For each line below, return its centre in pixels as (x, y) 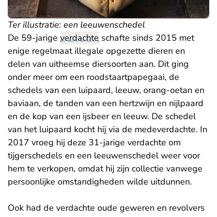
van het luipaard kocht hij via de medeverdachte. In (108, 130)
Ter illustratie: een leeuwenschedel (76, 25)
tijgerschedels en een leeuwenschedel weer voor (104, 156)
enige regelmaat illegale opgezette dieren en (96, 51)
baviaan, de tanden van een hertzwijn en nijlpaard (106, 103)
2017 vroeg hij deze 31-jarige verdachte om (94, 143)
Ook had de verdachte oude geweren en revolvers (106, 208)
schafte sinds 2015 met (147, 38)
